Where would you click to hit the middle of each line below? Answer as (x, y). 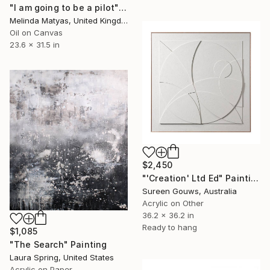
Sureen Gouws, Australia (190, 191)
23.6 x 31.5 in (35, 44)
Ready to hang (170, 228)
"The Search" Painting (58, 244)
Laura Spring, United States (62, 257)
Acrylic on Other (173, 203)
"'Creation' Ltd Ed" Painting (255, 178)
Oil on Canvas (36, 32)
